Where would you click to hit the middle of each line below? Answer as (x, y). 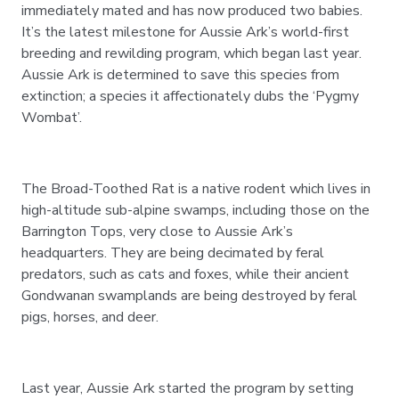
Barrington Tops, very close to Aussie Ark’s (157, 232)
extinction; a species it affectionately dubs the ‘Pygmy (190, 96)
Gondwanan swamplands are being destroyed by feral (189, 296)
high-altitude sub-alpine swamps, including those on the (195, 210)
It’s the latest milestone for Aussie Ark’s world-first (185, 32)
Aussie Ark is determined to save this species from (180, 75)
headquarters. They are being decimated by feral (173, 253)
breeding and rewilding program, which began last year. (191, 53)
